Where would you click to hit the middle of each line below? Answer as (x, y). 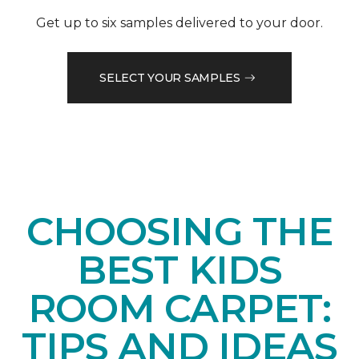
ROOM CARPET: (179, 309)
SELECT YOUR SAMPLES (170, 77)
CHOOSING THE (179, 232)
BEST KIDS (179, 270)
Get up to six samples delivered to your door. (179, 23)
